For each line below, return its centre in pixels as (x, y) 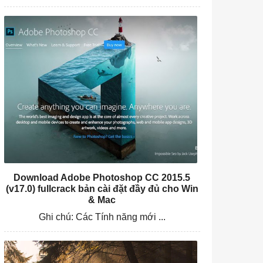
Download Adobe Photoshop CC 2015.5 (102, 177)
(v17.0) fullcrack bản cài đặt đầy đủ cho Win (102, 188)
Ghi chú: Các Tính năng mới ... (102, 217)
